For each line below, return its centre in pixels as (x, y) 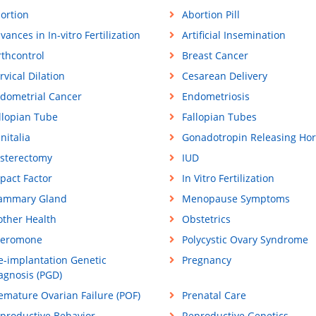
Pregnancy (206, 260)
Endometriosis (215, 97)
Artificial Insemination (233, 35)
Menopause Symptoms (236, 199)
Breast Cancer (215, 56)
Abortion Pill (211, 15)
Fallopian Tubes (219, 117)
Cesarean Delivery (224, 76)
